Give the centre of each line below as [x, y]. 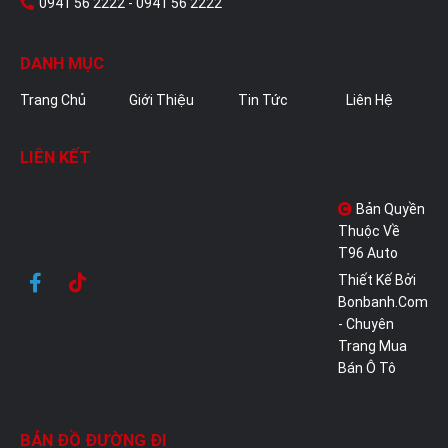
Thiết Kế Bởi [377, 279]
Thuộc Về [369, 230]
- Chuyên [366, 323]
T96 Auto [368, 252]
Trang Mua [372, 345]
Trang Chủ [53, 99]
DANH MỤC [62, 62]
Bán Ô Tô [367, 367]
